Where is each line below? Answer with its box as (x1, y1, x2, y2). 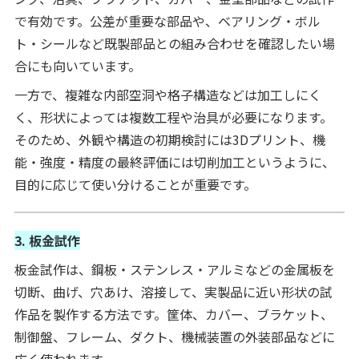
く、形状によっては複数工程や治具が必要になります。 (14, 107, 333, 127)
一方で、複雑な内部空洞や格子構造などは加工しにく (14, 84, 321, 104)
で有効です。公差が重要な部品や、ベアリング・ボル (14, 10, 321, 30)
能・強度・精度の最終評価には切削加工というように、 (14, 151, 335, 171)
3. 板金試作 (14, 230, 80, 250)
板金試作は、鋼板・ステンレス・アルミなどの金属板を (14, 259, 335, 279)
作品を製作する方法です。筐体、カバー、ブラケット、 (14, 304, 333, 324)
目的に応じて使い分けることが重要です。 (14, 174, 256, 194)
